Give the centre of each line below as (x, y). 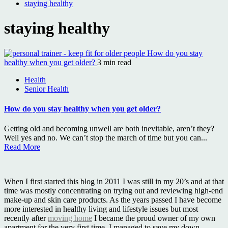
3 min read (114, 62)
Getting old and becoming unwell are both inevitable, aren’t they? (109, 129)
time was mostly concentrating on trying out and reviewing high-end (113, 191)
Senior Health (47, 89)
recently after (26, 218)
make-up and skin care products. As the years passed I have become (113, 200)
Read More (22, 147)
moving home (70, 218)
